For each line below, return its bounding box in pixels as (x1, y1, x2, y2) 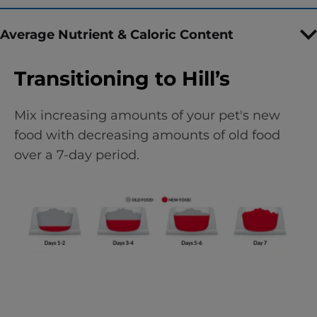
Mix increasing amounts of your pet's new (14, 108, 280, 123)
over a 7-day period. (14, 147, 139, 163)
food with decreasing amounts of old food (14, 127, 280, 143)
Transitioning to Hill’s (14, 67, 230, 91)
